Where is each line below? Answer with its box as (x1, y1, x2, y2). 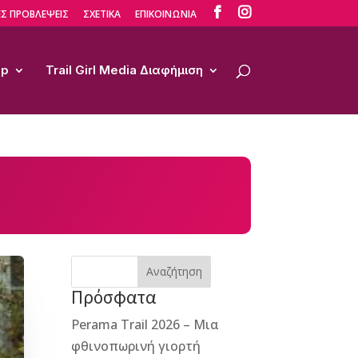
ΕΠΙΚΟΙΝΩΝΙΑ (134, 7, 197, 21)
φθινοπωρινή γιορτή (71, 336, 201, 355)
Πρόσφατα (71, 284, 157, 308)
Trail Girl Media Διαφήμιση (45, 62, 203, 78)
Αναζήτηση (145, 264, 202, 280)
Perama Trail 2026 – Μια (71, 315, 220, 333)
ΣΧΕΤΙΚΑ (82, 7, 121, 21)
